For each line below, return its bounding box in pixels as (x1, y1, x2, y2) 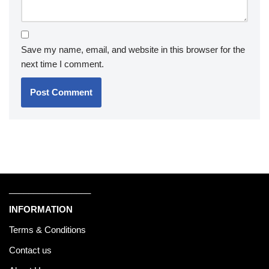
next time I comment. (21, 58, 104, 69)
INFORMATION (9, 204, 73, 214)
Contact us (9, 244, 52, 255)
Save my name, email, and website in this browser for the (21, 44, 245, 55)
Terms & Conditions (9, 224, 86, 235)
